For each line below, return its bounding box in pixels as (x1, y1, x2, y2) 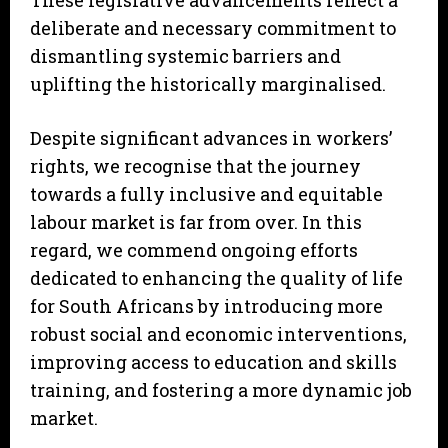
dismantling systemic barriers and (30, 44, 341, 69)
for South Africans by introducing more (30, 294, 383, 319)
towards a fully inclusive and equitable (30, 182, 383, 207)
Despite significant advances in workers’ (30, 126, 392, 151)
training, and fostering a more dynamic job (30, 378, 412, 403)
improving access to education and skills (30, 350, 397, 375)
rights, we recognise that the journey (30, 154, 361, 179)
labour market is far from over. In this (30, 210, 362, 235)
